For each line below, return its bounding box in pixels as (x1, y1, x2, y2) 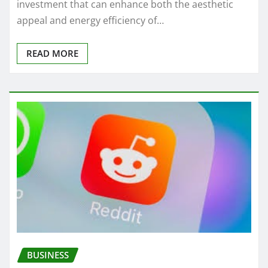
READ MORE (26, 47, 78, 59)
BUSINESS (27, 249, 69, 261)
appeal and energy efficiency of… (17, 13, 164, 27)
